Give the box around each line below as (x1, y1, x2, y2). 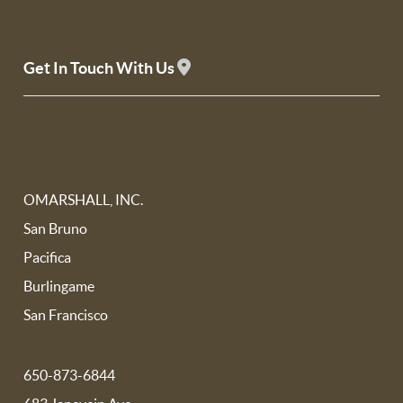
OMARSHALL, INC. (23, 192, 144, 208)
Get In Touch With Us (23, 58, 178, 77)
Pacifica (23, 249, 72, 265)
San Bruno (23, 220, 88, 237)
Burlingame (23, 278, 95, 294)
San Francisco (23, 307, 109, 323)
